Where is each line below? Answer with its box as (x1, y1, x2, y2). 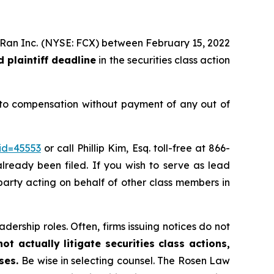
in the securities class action (96, 53, 231, 66)
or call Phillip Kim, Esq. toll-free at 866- (40, 141, 231, 154)
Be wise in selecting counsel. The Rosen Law (21, 254, 231, 267)
